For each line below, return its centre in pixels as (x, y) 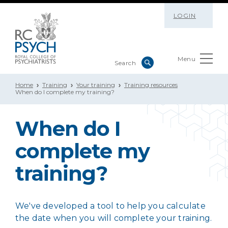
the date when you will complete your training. (114, 218)
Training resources (151, 85)
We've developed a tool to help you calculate (110, 206)
